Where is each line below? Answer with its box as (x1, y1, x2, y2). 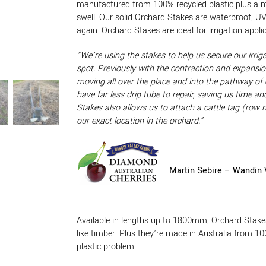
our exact (77, 114, 114, 127)
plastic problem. (77, 240, 136, 253)
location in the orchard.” (114, 114, 203, 127)
